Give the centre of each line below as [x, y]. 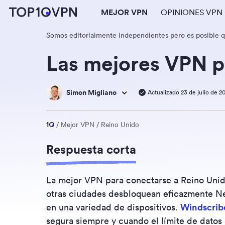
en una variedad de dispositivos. [113, 207]
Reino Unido [120, 124]
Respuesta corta [91, 149]
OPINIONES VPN [192, 12]
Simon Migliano [91, 92]
